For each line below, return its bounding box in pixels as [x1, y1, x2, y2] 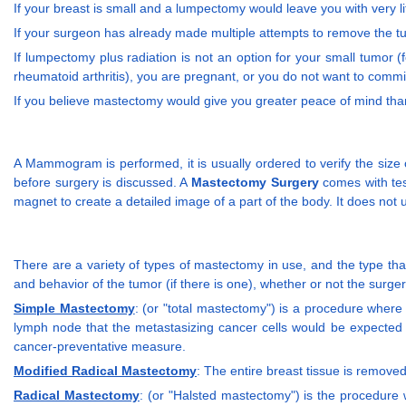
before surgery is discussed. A [14, 175, 192, 190]
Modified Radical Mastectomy [14, 362, 197, 378]
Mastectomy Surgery [191, 175, 319, 190]
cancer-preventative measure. [14, 338, 186, 353]
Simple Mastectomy [14, 300, 135, 315]
